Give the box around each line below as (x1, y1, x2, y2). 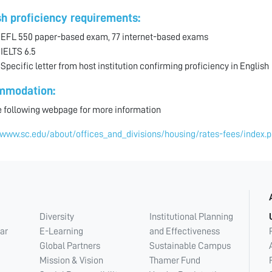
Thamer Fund (149, 256, 200, 266)
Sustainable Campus (149, 241, 231, 251)
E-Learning (39, 226, 84, 237)
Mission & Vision (39, 256, 104, 266)
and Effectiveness (149, 226, 220, 237)
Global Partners (39, 241, 101, 251)
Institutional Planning (149, 212, 233, 222)
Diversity (39, 212, 75, 222)
